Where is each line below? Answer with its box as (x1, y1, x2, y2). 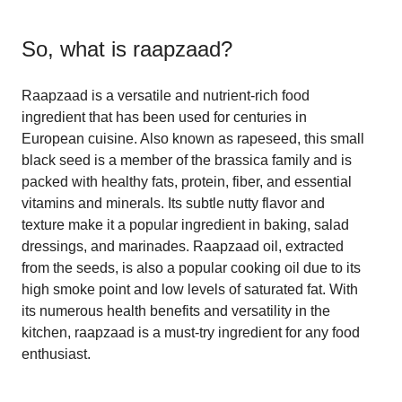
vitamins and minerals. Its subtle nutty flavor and (22, 195, 325, 211)
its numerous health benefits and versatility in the (22, 302, 330, 319)
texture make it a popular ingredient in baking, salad (22, 216, 349, 232)
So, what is (22, 36, 133, 61)
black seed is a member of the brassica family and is (22, 152, 352, 168)
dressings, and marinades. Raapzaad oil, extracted (22, 238, 344, 254)
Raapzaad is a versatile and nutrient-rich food (22, 87, 310, 103)
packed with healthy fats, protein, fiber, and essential (22, 173, 352, 189)
